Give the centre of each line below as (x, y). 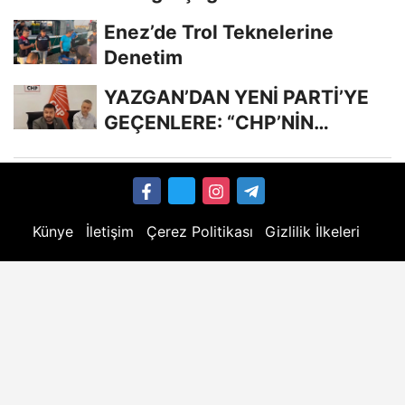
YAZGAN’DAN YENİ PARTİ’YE (236, 97)
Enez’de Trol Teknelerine (219, 32)
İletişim (109, 231)
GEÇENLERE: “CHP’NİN (209, 122)
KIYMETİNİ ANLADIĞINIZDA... (239, 147)
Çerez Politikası (199, 231)
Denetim (143, 57)
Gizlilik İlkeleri (313, 231)
